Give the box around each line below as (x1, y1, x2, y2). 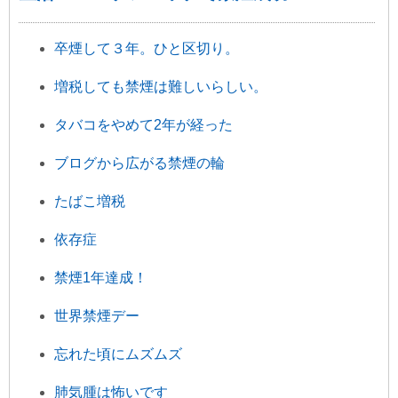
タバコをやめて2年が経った (54, 117, 233, 133)
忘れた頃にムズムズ (54, 346, 182, 362)
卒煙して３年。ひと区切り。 (54, 41, 239, 57)
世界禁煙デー (54, 308, 139, 324)
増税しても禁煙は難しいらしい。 (54, 79, 267, 95)
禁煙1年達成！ (54, 270, 147, 286)
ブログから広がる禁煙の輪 (54, 155, 225, 171)
